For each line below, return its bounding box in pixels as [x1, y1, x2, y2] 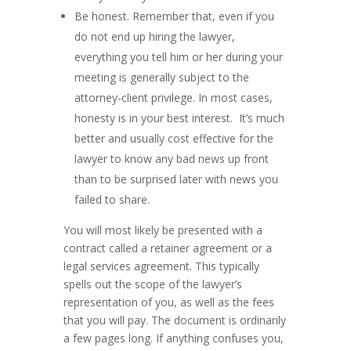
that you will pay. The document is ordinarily [63, 313, 286, 327]
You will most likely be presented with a [63, 223, 262, 237]
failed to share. [74, 192, 153, 207]
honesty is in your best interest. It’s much [74, 110, 284, 125]
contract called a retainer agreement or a [63, 241, 272, 255]
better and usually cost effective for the [74, 131, 273, 146]
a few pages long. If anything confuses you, [63, 331, 284, 346]
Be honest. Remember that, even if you [74, 9, 274, 24]
